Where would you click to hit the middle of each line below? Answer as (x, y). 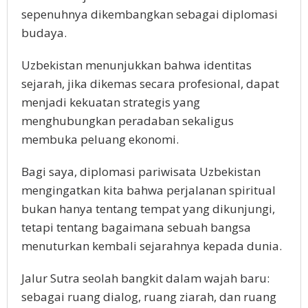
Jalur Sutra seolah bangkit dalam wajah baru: (145, 278)
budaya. (44, 32)
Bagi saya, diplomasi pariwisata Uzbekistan (141, 171)
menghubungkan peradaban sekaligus (128, 120)
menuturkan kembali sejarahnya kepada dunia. (152, 245)
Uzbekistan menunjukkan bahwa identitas (136, 65)
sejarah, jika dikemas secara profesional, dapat (150, 83)
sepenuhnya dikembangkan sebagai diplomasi (150, 14)
